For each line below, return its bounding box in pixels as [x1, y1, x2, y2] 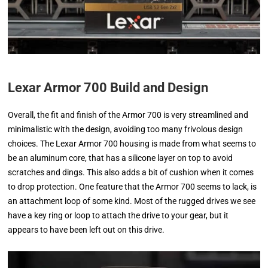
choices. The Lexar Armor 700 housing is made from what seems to [8, 139, 257, 149]
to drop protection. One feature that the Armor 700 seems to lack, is [8, 182, 257, 192]
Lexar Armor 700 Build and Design [8, 80, 209, 96]
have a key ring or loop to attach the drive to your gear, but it [8, 211, 229, 221]
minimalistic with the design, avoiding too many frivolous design [8, 124, 243, 135]
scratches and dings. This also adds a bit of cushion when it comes [8, 167, 254, 178]
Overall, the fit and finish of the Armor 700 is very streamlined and [8, 110, 249, 120]
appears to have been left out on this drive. [8, 225, 165, 235]
